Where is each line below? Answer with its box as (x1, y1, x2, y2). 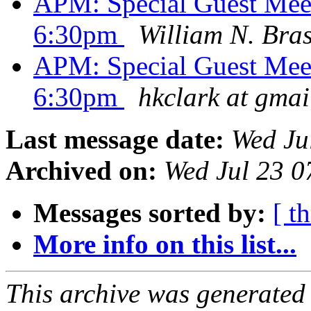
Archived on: (6, 155, 157, 186)
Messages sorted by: (33, 198, 266, 228)
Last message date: (6, 124, 224, 155)
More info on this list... (33, 229, 296, 260)
